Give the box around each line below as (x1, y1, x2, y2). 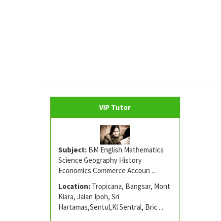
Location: (58, 181, 90, 191)
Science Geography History (58, 155, 142, 165)
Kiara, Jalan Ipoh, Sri (58, 191, 119, 201)
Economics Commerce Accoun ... (58, 166, 156, 176)
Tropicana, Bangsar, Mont (90, 181, 170, 191)
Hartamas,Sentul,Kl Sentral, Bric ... (58, 202, 163, 212)
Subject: (58, 145, 87, 155)
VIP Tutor (99, 102, 131, 112)
